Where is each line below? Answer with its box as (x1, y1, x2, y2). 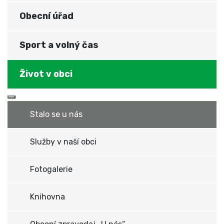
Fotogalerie (30, 164, 72, 174)
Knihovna (30, 192, 65, 201)
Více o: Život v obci (11, 97, 81, 107)
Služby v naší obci (30, 137, 96, 146)
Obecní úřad (19, 10, 73, 21)
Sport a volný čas (19, 39, 98, 50)
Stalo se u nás (30, 109, 82, 119)
